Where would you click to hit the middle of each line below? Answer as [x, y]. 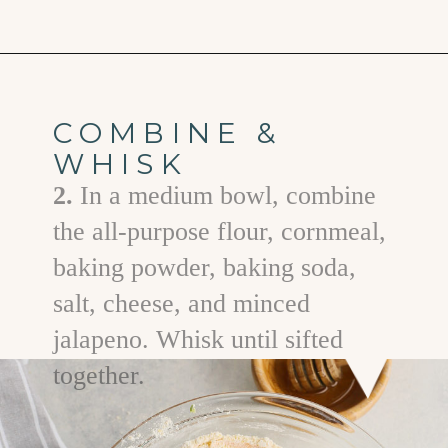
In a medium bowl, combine [228, 196]
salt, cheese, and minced [182, 304]
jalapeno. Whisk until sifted [198, 340]
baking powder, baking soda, [205, 268]
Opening [83, 81]
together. [99, 376]
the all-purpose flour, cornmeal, [220, 232]
